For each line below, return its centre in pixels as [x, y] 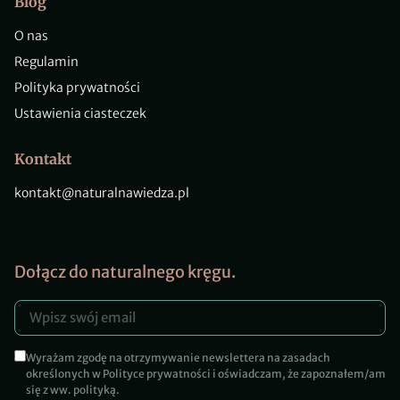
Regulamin [46, 61]
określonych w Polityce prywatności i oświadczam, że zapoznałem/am [206, 373]
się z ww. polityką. [73, 389]
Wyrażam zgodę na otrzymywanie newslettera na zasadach [178, 357]
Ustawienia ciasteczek [80, 113]
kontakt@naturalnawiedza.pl [102, 192]
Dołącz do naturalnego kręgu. [125, 271]
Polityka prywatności [77, 87]
